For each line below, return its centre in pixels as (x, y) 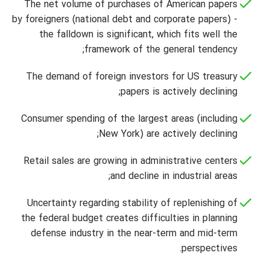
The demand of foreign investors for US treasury (132, 77)
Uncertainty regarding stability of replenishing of (132, 204)
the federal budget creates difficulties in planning (129, 219)
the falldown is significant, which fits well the (138, 35)
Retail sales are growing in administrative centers (130, 162)
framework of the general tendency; (161, 50)
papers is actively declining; (179, 92)
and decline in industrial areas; (174, 177)
